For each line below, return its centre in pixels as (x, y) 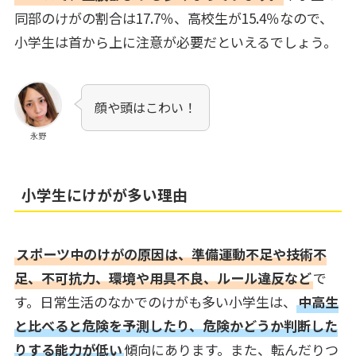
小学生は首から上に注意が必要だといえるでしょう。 (175, 41)
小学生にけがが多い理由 (105, 194)
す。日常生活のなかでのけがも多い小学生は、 (155, 301)
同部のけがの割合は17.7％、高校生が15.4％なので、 (173, 17)
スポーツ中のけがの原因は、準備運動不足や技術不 (171, 253)
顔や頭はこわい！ (146, 107)
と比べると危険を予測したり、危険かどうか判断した (176, 325)
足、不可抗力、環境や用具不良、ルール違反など (163, 277)
